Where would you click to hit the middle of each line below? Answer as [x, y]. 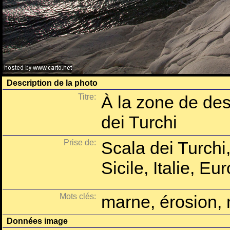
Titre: [87, 97]
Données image [37, 221]
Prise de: [80, 142]
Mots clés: [78, 196]
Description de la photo [52, 83]
